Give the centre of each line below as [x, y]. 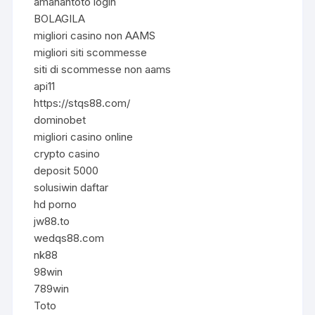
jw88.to [52, 221]
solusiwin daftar [71, 187]
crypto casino [67, 153]
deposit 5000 [66, 170]
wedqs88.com [69, 238]
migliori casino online [84, 136]
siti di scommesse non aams [103, 69]
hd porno [56, 204]
